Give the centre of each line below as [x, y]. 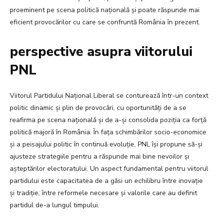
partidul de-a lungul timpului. [54, 205]
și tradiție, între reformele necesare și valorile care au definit [103, 193]
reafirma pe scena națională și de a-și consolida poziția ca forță [108, 120]
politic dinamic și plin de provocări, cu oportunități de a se [98, 108]
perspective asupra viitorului [101, 52]
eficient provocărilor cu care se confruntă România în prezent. [105, 22]
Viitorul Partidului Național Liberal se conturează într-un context [109, 96]
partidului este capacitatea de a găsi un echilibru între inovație [106, 181]
